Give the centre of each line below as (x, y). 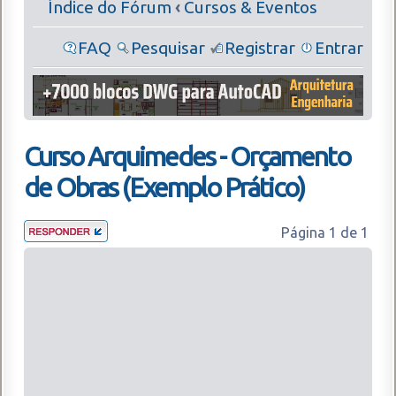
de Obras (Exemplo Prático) (164, 187)
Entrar (339, 47)
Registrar (260, 47)
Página (305, 232)
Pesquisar (168, 47)
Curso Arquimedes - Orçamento (187, 156)
